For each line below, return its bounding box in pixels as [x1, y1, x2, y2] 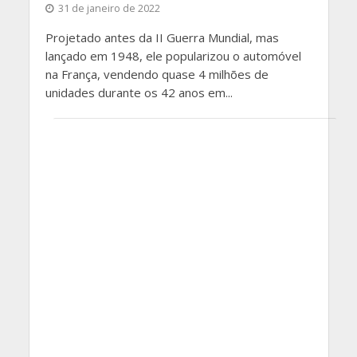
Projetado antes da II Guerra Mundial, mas [45, 29, 279, 46]
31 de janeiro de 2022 [57, 2, 160, 16]
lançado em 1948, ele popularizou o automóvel [45, 48, 301, 65]
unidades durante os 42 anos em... [45, 84, 233, 101]
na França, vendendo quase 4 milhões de [45, 66, 269, 83]
